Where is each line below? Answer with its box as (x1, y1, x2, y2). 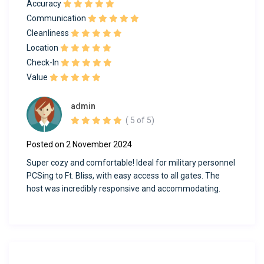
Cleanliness (27, 28, 70, 38)
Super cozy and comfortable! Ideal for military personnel (27, 158, 236, 168)
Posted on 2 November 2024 (27, 140, 133, 150)
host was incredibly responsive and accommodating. (27, 184, 221, 194)
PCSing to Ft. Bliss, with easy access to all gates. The (27, 171, 220, 181)
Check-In (27, 58, 60, 68)
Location (27, 43, 59, 53)
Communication (27, 14, 87, 24)
